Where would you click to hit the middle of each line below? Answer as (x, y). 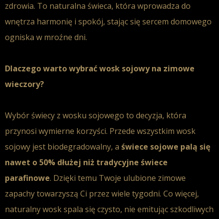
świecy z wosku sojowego (78, 115)
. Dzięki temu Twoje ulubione (104, 178)
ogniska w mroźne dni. (46, 37)
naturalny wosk (33, 209)
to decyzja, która (155, 115)
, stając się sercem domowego (157, 22)
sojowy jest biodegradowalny (58, 147)
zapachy (20, 194)
